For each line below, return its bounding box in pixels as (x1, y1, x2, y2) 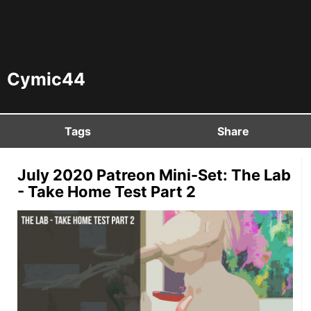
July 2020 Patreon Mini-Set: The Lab (17, 166, 291, 184)
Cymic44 (7, 69, 85, 90)
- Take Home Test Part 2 (17, 183, 196, 201)
